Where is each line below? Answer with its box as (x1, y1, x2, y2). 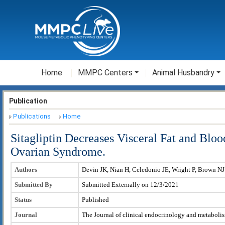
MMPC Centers (78, 68, 133, 77)
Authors (15, 165, 37, 173)
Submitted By (15, 180, 53, 188)
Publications (13, 113, 51, 121)
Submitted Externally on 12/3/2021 (82, 180, 179, 188)
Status (15, 195, 32, 203)
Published (82, 195, 109, 203)
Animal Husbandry (152, 68, 214, 77)
